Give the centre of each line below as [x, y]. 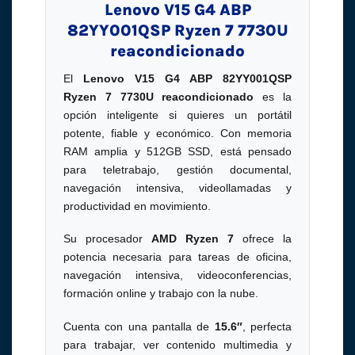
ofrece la [263, 239]
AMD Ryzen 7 [193, 239]
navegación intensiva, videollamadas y [177, 188]
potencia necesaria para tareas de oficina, [177, 257]
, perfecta [267, 326]
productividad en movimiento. [137, 206]
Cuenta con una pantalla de [139, 326]
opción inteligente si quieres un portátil [177, 115]
